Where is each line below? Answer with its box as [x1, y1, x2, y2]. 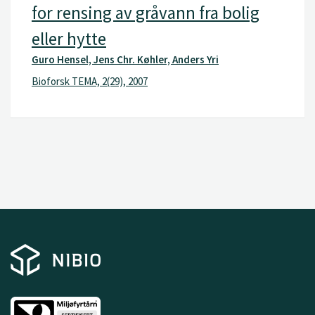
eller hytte [32, 27, 106, 50]
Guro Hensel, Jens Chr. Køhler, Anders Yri [32, 52, 219, 66]
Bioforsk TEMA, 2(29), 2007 [32, 75, 148, 89]
